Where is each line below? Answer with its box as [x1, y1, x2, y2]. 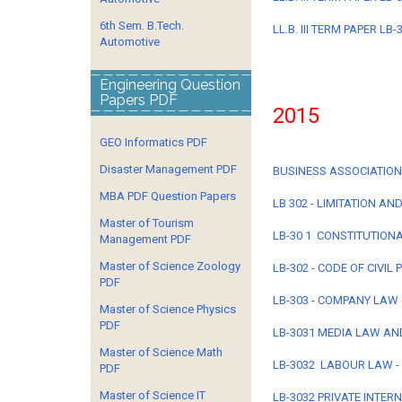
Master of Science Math [100, 345, 223, 359]
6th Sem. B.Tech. [100, 19, 184, 32]
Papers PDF [100, 92, 178, 109]
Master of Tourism [100, 216, 194, 230]
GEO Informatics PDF [100, 135, 207, 149]
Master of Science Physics [100, 302, 236, 316]
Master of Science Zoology [100, 259, 240, 273]
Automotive [100, 35, 160, 48]
